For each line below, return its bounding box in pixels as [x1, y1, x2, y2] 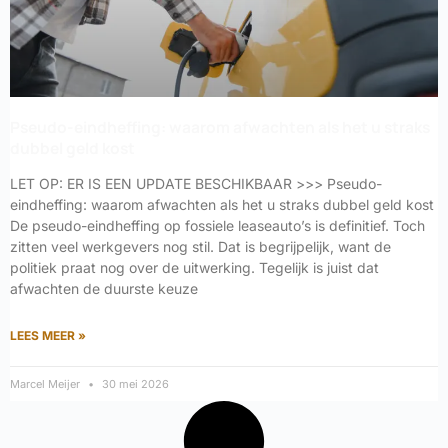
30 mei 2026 [99, 376, 169, 391]
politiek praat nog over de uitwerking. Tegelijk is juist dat [10, 258, 379, 276]
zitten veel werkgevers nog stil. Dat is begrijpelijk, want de [10, 237, 391, 255]
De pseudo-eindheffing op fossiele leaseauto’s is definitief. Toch [10, 216, 425, 234]
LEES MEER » [10, 327, 86, 343]
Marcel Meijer [10, 376, 83, 391]
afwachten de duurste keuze [10, 279, 198, 297]
